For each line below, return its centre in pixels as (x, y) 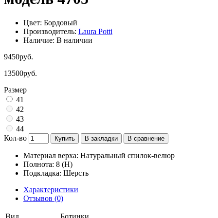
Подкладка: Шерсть (56, 173)
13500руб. (20, 73)
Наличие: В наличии (58, 40)
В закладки (101, 138)
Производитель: (51, 31)
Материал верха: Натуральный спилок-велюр (99, 155)
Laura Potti (95, 31)
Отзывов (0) (43, 198)
